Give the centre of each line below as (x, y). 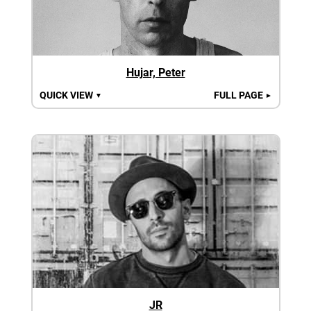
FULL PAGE (239, 95)
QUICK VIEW (67, 95)
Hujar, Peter (155, 72)
